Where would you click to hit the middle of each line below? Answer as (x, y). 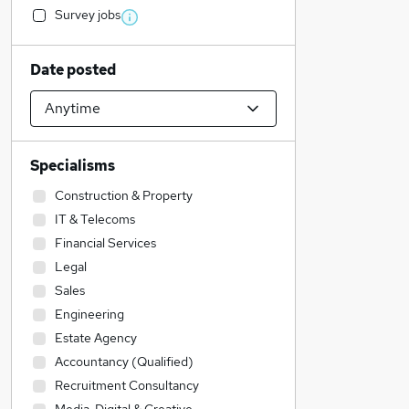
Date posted (73, 70)
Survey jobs (88, 15)
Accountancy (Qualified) (124, 362)
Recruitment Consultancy (127, 385)
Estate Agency (96, 338)
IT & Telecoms (95, 219)
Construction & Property (124, 195)
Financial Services (105, 243)
